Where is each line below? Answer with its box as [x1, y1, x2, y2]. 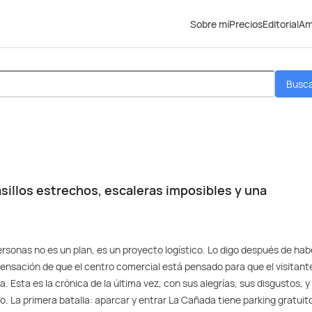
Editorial [263, 17, 299, 31]
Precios [229, 17, 263, 31]
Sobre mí [190, 17, 229, 31]
